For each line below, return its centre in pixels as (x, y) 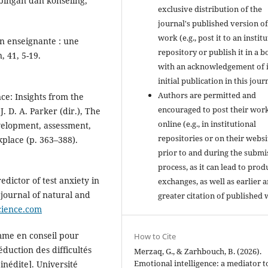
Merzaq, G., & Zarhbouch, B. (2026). (198, 251)
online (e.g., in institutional (207, 124)
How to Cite (155, 236)
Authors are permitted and (207, 95)
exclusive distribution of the (210, 9)
